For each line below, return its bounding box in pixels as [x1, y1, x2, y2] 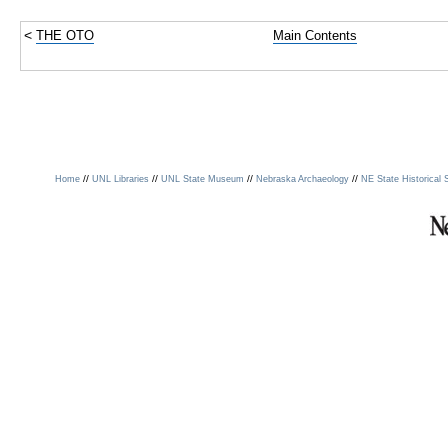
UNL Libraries [92, 174, 150, 184]
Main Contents [273, 28, 357, 43]
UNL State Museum [161, 174, 245, 184]
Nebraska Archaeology [256, 174, 350, 184]
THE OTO [36, 28, 94, 43]
